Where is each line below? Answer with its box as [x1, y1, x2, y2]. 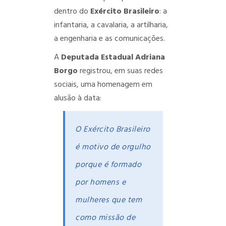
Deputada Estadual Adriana [61, 50, 165, 64]
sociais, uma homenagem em [53, 78, 152, 91]
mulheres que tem [75, 194, 142, 207]
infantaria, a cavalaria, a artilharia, [53, 18, 168, 32]
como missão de [75, 211, 136, 225]
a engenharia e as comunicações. [53, 32, 165, 45]
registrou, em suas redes [77, 64, 163, 78]
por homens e [75, 176, 126, 190]
